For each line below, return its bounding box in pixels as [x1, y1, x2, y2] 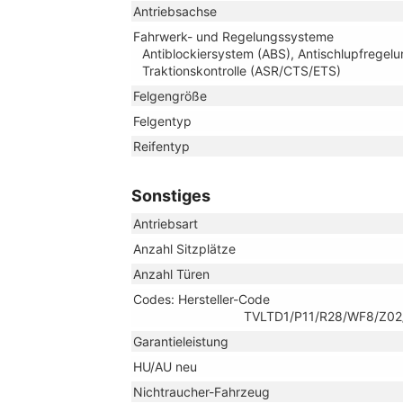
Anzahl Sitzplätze [133, 240, 236, 256]
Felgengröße [133, 87, 207, 103]
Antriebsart [133, 215, 198, 231]
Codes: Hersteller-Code [133, 291, 270, 307]
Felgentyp [133, 112, 192, 129]
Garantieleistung [133, 333, 228, 349]
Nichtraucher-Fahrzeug [133, 383, 270, 399]
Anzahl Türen [133, 265, 210, 282]
